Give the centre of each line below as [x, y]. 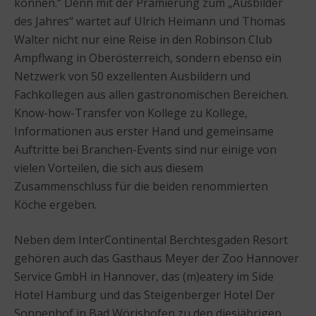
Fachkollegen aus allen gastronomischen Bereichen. [151, 94]
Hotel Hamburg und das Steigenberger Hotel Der [145, 294]
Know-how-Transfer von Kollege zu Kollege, [131, 113]
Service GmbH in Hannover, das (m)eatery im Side [144, 276]
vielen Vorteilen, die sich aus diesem [109, 168]
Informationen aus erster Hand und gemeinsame [144, 131]
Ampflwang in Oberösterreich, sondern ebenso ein [148, 57]
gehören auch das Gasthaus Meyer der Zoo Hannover [157, 258]
